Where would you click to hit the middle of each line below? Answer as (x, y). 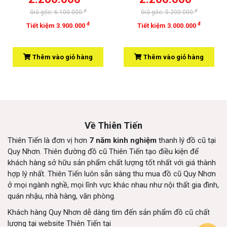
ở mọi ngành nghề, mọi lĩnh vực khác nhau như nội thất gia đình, (113, 185)
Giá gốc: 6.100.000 (57, 12)
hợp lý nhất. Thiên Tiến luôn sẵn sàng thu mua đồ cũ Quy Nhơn (112, 174)
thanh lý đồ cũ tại (186, 141)
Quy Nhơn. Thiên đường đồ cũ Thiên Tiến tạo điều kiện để (103, 152)
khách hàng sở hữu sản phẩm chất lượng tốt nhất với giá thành (112, 163)
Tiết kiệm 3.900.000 (56, 26)
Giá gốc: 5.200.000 (168, 12)
